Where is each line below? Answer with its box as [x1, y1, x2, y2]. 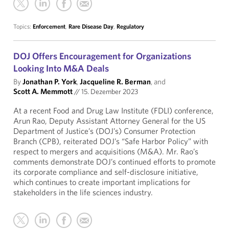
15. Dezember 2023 [80, 87, 138, 96]
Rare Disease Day [68, 22, 113, 30]
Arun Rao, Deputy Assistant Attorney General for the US [13, 116, 205, 126]
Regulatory [117, 22, 144, 30]
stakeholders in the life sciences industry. [13, 187, 153, 197]
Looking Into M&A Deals [13, 62, 109, 74]
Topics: [13, 22, 33, 30]
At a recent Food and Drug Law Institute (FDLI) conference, [13, 105, 214, 116]
